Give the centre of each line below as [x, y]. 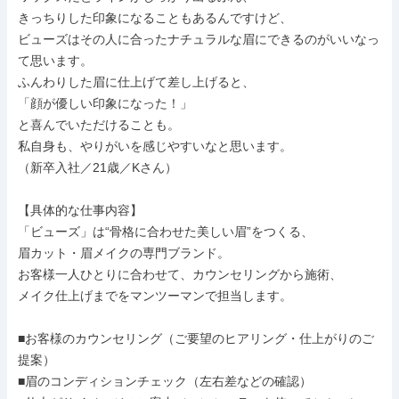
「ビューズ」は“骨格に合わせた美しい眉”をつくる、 [166, 232]
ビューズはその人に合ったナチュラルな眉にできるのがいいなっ [199, 39]
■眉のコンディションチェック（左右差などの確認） [165, 381]
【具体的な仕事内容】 [80, 210]
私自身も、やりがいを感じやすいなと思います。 [155, 146]
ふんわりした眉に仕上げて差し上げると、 [136, 82]
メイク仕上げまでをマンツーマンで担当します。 [155, 296]
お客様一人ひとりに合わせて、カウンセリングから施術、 [180, 274]
